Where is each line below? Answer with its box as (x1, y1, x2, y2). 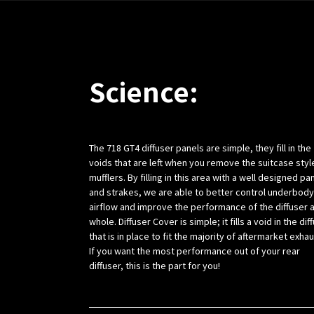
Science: (89, 72, 198, 111)
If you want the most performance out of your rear (89, 245, 300, 258)
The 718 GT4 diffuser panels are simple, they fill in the (89, 142, 311, 155)
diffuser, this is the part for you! (89, 259, 220, 273)
